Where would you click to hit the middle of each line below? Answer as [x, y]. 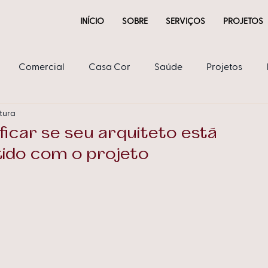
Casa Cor [109, 68]
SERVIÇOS [185, 22]
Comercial [42, 68]
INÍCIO [92, 22]
